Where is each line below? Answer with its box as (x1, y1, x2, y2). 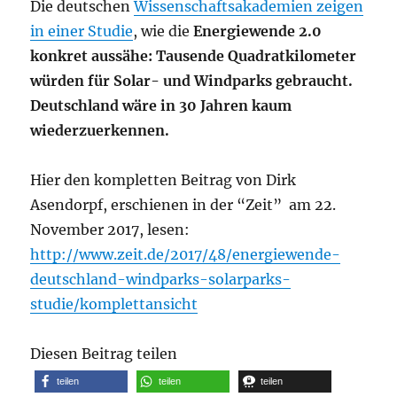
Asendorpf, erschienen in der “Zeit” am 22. (30, 195, 337, 214)
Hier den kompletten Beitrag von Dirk (30, 170, 297, 189)
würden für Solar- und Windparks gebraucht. (30, 71, 354, 90)
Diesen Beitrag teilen (30, 344, 178, 362)
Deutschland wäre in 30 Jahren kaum (30, 96, 292, 114)
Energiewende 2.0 (193, 21, 323, 40)
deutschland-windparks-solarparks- (30, 269, 292, 288)
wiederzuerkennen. (30, 121, 170, 139)
